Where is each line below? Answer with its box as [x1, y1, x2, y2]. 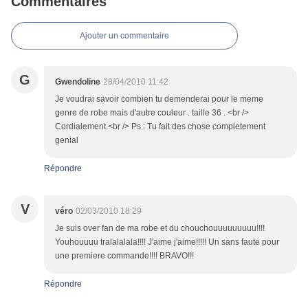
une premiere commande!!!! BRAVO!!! [55, 251, 194, 261]
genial [55, 135, 78, 146]
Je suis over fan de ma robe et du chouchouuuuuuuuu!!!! [55, 223, 265, 234]
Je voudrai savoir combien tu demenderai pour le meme [55, 94, 263, 104]
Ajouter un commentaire [80, 31, 169, 41]
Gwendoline [55, 77, 100, 87]
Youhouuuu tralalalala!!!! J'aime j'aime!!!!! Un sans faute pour [55, 237, 279, 247]
